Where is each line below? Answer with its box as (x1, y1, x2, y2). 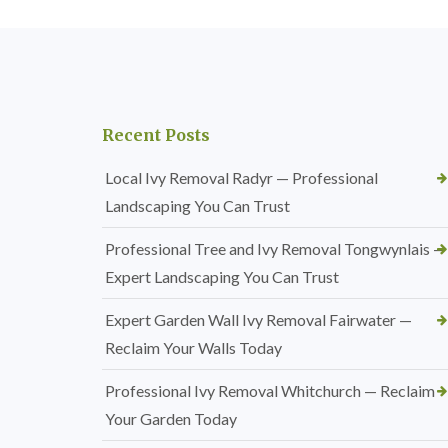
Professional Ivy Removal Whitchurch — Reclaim (105, 381, 435, 401)
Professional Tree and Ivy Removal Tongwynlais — (105, 239, 446, 259)
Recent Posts (102, 125, 210, 146)
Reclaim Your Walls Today (105, 338, 282, 358)
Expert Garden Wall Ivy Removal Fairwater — (105, 310, 412, 330)
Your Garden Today (105, 409, 237, 429)
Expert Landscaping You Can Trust (105, 267, 339, 287)
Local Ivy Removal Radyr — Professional (105, 168, 378, 188)
